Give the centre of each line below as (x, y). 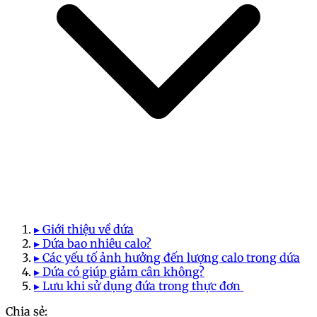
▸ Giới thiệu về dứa (84, 229)
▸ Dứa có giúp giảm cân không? (119, 271)
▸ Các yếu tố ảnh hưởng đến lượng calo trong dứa (167, 257)
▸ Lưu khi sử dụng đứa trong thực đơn (139, 286)
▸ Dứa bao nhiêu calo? (93, 243)
